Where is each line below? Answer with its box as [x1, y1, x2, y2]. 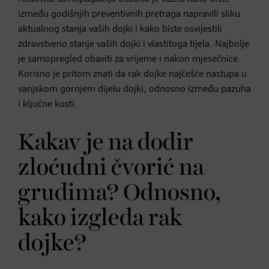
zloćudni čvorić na [18, 156, 204, 180]
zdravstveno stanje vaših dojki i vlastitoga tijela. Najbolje [18, 39, 249, 49]
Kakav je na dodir [18, 131, 193, 154]
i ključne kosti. [18, 99, 77, 109]
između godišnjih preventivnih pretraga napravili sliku [18, 9, 240, 19]
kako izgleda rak [18, 207, 183, 230]
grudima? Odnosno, [18, 181, 221, 205]
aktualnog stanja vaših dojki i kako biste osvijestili [18, 24, 222, 34]
